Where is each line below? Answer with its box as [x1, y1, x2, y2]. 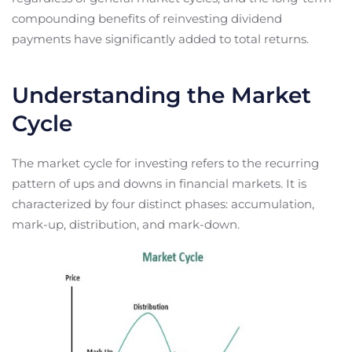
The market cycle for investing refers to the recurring [12, 156, 319, 171]
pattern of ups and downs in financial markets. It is [12, 176, 306, 192]
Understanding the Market [12, 82, 311, 109]
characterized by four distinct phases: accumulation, [12, 196, 314, 212]
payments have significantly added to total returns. [12, 31, 309, 47]
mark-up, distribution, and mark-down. [12, 217, 240, 233]
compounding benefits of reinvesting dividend [12, 11, 282, 27]
